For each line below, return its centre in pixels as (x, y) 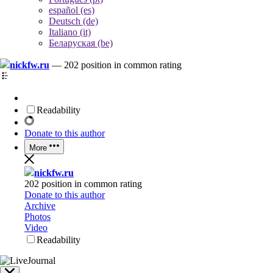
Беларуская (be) (81, 43)
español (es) (72, 10)
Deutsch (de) (73, 21)
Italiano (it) (70, 32)
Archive (40, 206)
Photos (37, 217)
